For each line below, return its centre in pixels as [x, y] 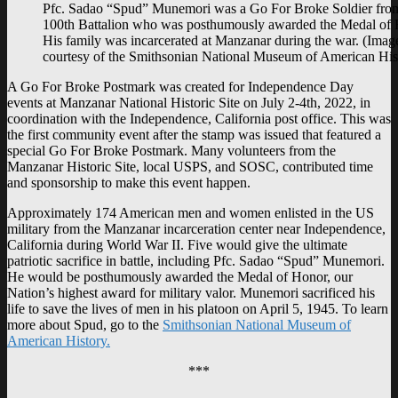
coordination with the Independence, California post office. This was [199, 119]
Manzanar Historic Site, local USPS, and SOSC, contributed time [190, 167]
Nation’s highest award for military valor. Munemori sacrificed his [191, 293]
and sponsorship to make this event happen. [129, 183]
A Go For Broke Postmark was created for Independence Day [180, 87]
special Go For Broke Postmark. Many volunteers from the [171, 151]
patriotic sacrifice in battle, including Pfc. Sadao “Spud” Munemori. [196, 261]
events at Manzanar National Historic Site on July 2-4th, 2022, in [189, 103]
